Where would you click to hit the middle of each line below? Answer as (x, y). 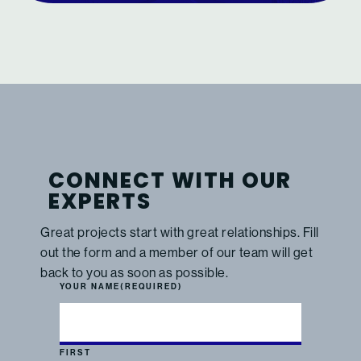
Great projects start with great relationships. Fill (180, 233)
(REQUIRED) (151, 287)
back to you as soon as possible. (134, 273)
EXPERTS (100, 204)
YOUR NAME (90, 287)
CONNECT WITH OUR (170, 183)
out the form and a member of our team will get (176, 253)
